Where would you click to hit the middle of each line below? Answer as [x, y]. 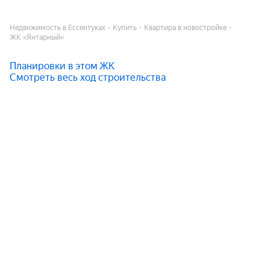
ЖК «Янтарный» [37, 37]
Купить [125, 28]
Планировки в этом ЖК [62, 66]
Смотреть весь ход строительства [88, 77]
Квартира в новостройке [185, 28]
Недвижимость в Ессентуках [58, 28]
